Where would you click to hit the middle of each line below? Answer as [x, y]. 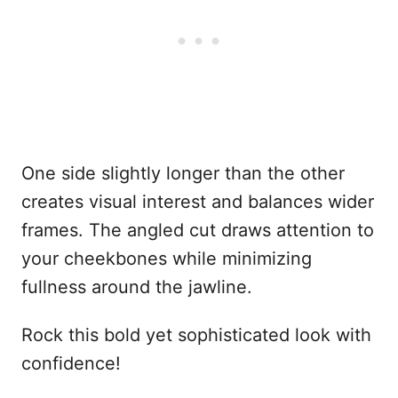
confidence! [71, 363]
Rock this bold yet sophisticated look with [196, 334]
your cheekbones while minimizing [167, 258]
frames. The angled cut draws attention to [198, 230]
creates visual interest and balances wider [198, 201]
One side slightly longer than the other [183, 173]
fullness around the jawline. [137, 287]
